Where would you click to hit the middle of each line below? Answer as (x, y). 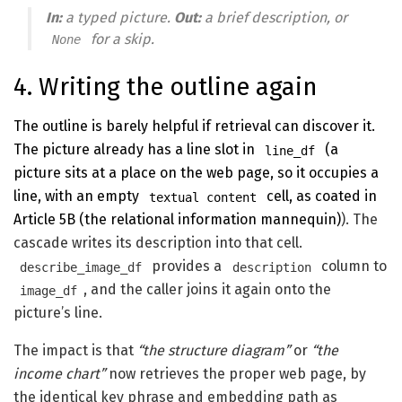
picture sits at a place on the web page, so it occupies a (196, 173)
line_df (290, 150)
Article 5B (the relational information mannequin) (177, 220)
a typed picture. (118, 18)
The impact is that (75, 351)
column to (352, 267)
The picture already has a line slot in (136, 150)
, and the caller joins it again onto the (208, 290)
